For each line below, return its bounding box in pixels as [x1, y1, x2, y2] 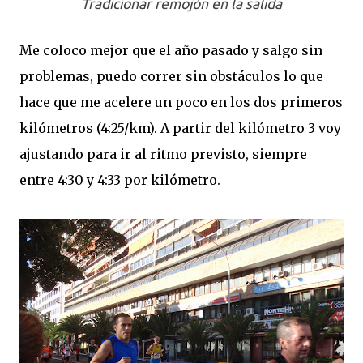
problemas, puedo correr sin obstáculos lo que [19, 68, 323, 84]
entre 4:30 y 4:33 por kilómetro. [19, 172, 220, 188]
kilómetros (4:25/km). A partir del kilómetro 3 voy [19, 120, 341, 136]
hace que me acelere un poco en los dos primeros [19, 94, 343, 110]
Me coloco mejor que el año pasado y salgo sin [19, 42, 322, 58]
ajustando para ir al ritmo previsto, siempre [19, 146, 307, 162]
